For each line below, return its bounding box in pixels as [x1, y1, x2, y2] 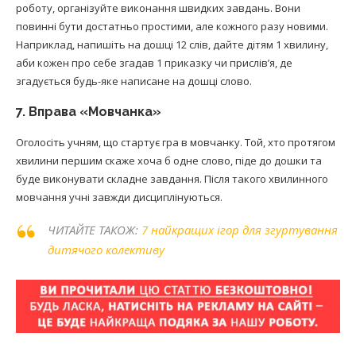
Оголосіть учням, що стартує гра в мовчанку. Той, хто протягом [16, 135, 335, 150]
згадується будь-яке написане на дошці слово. [16, 74, 252, 89]
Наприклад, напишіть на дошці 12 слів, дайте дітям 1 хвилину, [16, 37, 328, 52]
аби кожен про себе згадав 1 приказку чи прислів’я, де [16, 56, 292, 71]
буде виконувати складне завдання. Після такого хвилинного [16, 172, 328, 187]
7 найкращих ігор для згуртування [141, 222, 338, 238]
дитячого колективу [48, 242, 164, 258]
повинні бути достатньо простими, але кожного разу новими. [16, 19, 328, 34]
